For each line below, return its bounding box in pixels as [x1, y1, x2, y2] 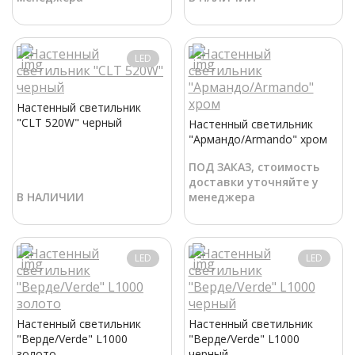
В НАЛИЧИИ [17, 189, 84, 205]
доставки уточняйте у [188, 174, 319, 190]
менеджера [188, 189, 255, 205]
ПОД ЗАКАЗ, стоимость [188, 159, 319, 175]
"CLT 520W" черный [17, 115, 122, 131]
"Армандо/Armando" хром [188, 132, 327, 147]
